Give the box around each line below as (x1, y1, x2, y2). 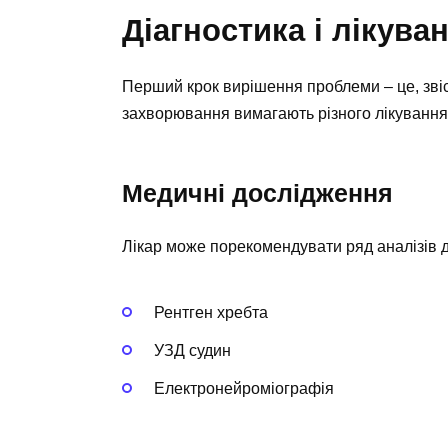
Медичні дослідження (122, 179, 393, 208)
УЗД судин (154, 341, 231, 359)
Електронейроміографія (154, 380, 334, 398)
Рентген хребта (154, 303, 268, 321)
